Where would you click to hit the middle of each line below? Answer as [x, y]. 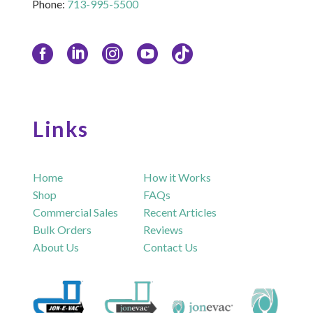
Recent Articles [180, 212]
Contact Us [171, 247]
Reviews [163, 229]
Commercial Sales [76, 212]
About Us [56, 247]
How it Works [177, 177]
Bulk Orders [63, 229]
